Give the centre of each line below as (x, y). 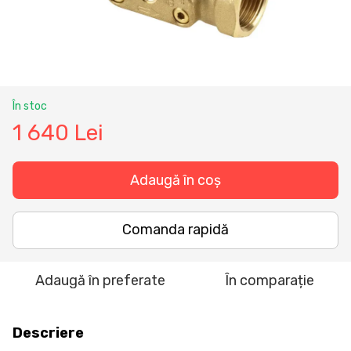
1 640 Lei (58, 132)
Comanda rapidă (175, 230)
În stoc (30, 106)
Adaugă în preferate (100, 280)
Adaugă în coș (175, 180)
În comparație (270, 280)
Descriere (48, 333)
